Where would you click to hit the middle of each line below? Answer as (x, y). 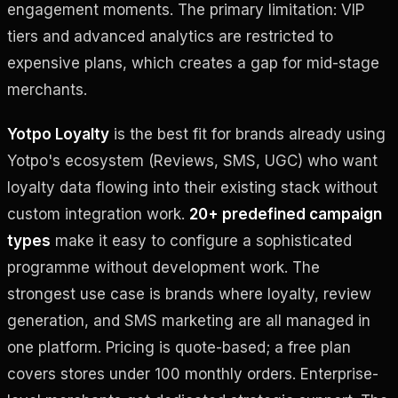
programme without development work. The (163, 267)
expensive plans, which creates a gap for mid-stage (193, 63)
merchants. (47, 89)
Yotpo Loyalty (58, 134)
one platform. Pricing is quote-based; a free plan (179, 347)
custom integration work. (98, 214)
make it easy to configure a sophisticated (201, 240)
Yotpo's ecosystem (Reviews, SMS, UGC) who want (192, 160)
